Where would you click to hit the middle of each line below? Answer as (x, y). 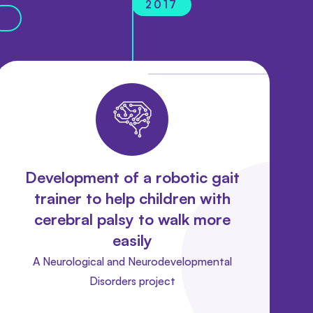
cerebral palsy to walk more (132, 219)
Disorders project (132, 281)
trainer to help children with (132, 198)
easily (132, 240)
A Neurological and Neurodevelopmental (132, 261)
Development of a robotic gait (132, 177)
